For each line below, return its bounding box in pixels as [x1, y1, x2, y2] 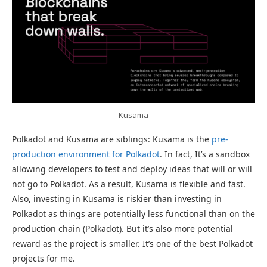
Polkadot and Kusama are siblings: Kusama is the [12, 133, 212, 145]
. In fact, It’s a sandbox [160, 148, 250, 160]
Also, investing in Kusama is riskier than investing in [12, 193, 222, 205]
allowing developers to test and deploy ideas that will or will [12, 163, 252, 175]
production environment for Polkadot [12, 148, 160, 160]
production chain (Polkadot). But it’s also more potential [12, 223, 233, 235]
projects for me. [12, 253, 75, 265]
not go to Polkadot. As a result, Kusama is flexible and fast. [12, 178, 246, 190]
